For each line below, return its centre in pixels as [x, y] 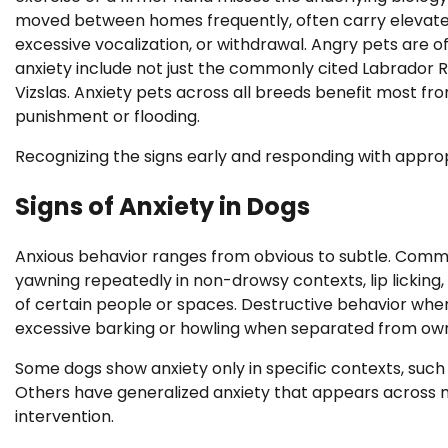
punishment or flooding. [107, 116]
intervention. [64, 416]
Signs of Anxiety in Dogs [162, 206]
